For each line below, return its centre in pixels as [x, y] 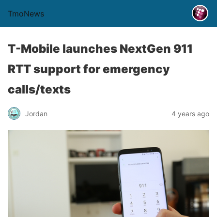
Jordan [36, 113]
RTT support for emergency [89, 69]
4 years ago [190, 113]
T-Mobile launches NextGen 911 [100, 49]
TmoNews [26, 14]
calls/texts [39, 89]
